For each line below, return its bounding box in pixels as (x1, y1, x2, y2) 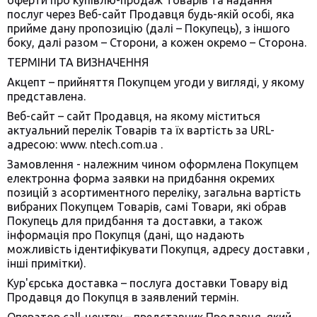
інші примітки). (7, 257, 86, 270)
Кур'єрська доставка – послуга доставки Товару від (7, 277, 288, 289)
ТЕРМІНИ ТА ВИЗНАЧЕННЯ (7, 56, 149, 69)
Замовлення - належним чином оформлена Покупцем (7, 158, 299, 171)
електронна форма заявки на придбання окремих (7, 172, 275, 185)
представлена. (7, 90, 86, 103)
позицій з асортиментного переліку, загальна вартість (7, 186, 301, 199)
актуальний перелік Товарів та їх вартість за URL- (7, 124, 275, 137)
